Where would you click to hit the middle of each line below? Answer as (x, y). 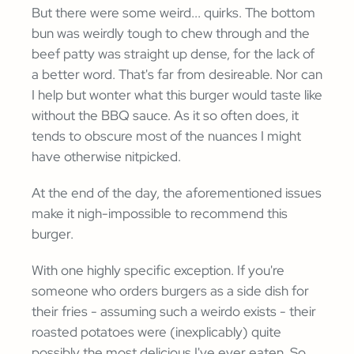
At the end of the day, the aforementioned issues (177, 193)
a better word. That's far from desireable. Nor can (177, 75)
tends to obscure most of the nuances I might (166, 136)
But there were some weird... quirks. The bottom (173, 13)
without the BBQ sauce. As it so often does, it (165, 116)
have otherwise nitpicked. (106, 157)
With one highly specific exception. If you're (158, 271)
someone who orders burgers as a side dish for (170, 291)
